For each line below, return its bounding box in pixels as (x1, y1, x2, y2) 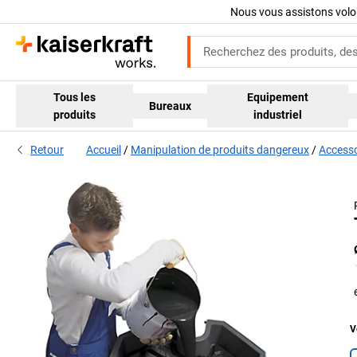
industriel (253, 108, 303, 121)
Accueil (86, 143, 121, 157)
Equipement (247, 90, 309, 104)
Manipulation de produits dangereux (131, 143, 309, 157)
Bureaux (149, 99, 192, 112)
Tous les (53, 90, 96, 104)
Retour (30, 143, 64, 157)
